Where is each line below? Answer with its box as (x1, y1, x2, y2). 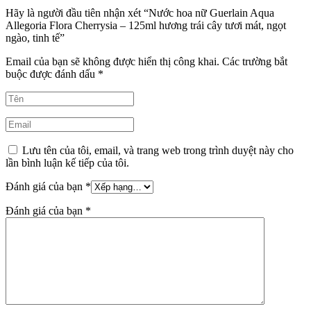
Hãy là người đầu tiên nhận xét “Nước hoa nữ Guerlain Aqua (6, 7, 274, 19)
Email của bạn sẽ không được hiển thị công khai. (6, 56, 219, 68)
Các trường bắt (222, 56, 287, 68)
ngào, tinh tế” (6, 32, 65, 44)
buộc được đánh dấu (6, 68, 98, 81)
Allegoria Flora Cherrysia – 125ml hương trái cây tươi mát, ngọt (6, 19, 286, 32)
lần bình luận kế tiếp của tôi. (6, 157, 129, 169)
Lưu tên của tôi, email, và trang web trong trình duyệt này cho (22, 144, 294, 157)
